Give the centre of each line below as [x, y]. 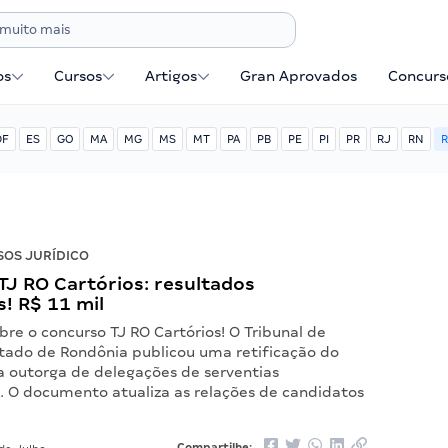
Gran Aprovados [299, 76]
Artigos [171, 76]
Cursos [78, 76]
